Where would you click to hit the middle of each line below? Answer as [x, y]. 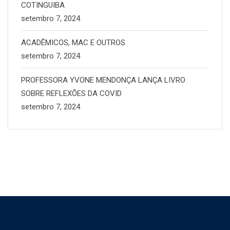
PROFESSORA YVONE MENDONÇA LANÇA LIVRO [103, 80]
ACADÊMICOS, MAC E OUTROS [73, 43]
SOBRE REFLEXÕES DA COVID [71, 94]
